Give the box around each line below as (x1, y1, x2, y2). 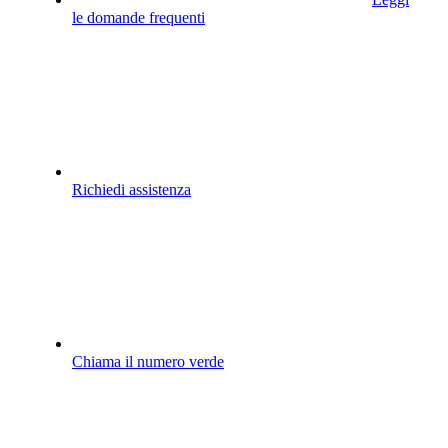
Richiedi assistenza (72, 181, 191, 199)
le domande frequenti (72, 9, 205, 27)
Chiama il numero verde (72, 353, 224, 371)
